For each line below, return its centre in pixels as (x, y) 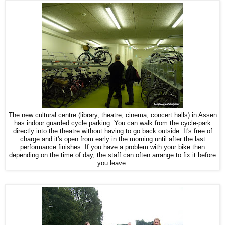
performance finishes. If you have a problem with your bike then (113, 147)
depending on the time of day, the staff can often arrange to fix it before (113, 155)
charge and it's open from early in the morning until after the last (113, 139)
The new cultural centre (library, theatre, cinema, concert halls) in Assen (113, 115)
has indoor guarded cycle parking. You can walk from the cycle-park (113, 123)
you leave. (113, 163)
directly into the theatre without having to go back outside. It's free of (113, 131)
